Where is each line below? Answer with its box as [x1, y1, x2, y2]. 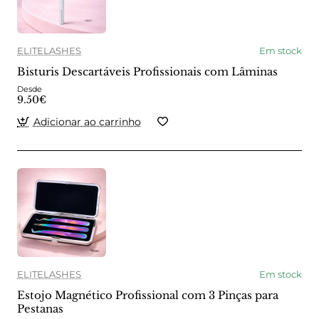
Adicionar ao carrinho [33, 115, 141, 128]
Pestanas [17, 301, 63, 315]
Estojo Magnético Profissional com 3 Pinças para [17, 288, 278, 302]
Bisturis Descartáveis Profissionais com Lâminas [17, 64, 278, 78]
